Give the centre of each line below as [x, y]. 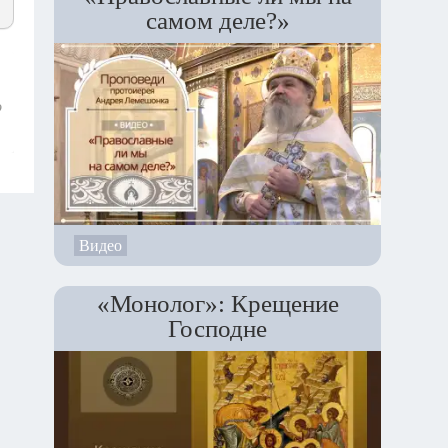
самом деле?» [217, 20]
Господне [217, 329]
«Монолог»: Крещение [217, 304]
